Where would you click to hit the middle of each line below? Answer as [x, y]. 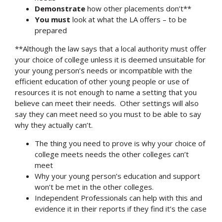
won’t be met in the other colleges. [94, 187]
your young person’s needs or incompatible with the [104, 70]
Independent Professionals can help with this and [118, 197]
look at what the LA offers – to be [129, 19]
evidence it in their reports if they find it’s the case [121, 208]
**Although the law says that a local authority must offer [111, 48]
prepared [51, 30]
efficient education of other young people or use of [102, 81]
